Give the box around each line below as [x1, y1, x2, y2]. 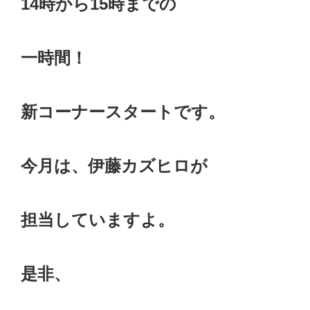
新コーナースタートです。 [21, 102, 225, 122]
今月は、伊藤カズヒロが [21, 156, 208, 176]
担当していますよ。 [21, 210, 174, 230]
